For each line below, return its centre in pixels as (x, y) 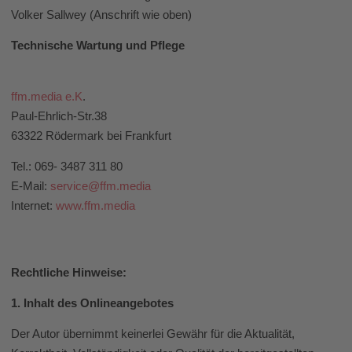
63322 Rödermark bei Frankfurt (91, 135)
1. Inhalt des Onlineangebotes (92, 303)
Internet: (33, 206)
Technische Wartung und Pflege (98, 46)
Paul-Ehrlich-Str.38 (59, 115)
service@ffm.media (101, 186)
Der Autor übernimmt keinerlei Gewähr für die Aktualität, (153, 334)
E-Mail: (31, 186)
